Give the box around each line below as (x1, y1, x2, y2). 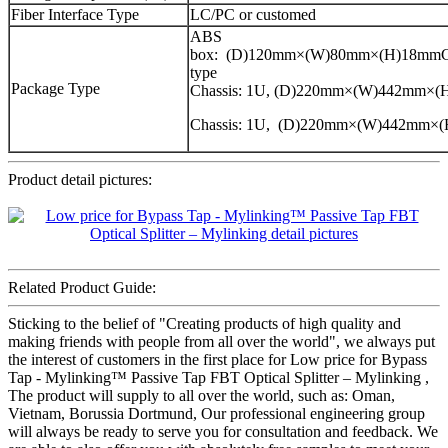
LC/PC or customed (190, 6, 316, 24)
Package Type (11, 80, 100, 98)
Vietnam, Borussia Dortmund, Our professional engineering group (8, 405, 425, 423)
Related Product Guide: (8, 279, 156, 297)
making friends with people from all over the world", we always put (8, 333, 435, 351)
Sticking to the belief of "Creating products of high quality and (8, 315, 401, 333)
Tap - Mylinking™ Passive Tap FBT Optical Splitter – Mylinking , (8, 369, 429, 387)
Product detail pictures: (8, 171, 152, 189)
